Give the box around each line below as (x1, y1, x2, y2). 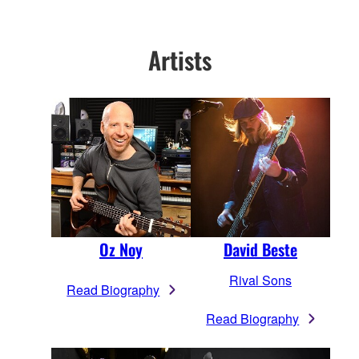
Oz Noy (99, 236, 143, 261)
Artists (147, 42, 212, 79)
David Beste (224, 236, 297, 261)
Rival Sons (229, 270, 292, 289)
